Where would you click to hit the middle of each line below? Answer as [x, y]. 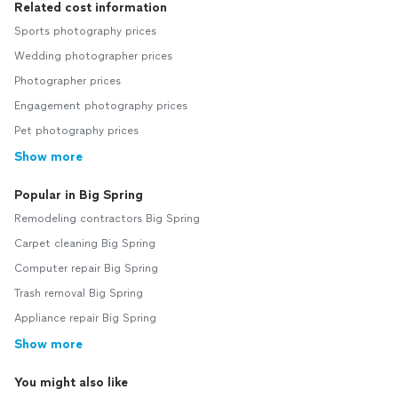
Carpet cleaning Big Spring [85, 243]
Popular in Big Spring [79, 195]
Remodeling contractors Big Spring [107, 219]
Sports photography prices [85, 31]
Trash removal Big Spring [79, 293]
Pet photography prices [76, 131]
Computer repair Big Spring [86, 268]
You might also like [71, 382]
